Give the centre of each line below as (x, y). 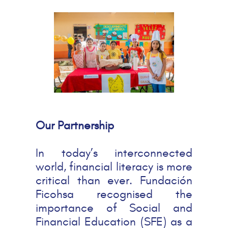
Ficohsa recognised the (114, 194)
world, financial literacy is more (114, 167)
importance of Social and (114, 208)
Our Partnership (75, 126)
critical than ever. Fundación (114, 181)
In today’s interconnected (114, 153)
